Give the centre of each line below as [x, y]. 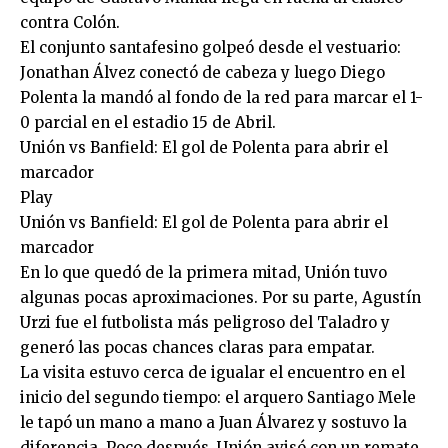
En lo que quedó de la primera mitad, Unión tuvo [203, 272]
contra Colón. [70, 22]
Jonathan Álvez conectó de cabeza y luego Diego [202, 72]
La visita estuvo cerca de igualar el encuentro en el [212, 372]
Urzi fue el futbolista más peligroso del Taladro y [205, 322]
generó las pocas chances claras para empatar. [197, 347]
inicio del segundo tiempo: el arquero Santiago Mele [218, 397]
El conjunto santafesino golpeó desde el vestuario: [210, 47]
